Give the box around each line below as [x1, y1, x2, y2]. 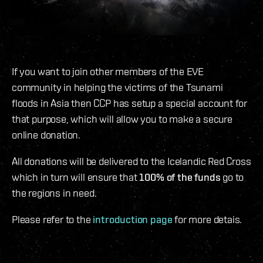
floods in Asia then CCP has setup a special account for [12, 97, 248, 110]
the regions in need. [12, 187, 97, 200]
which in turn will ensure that [12, 171, 140, 184]
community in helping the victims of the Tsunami [12, 81, 223, 94]
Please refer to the [12, 213, 93, 226]
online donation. [12, 129, 81, 141]
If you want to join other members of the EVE [12, 65, 204, 78]
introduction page [93, 213, 173, 226]
